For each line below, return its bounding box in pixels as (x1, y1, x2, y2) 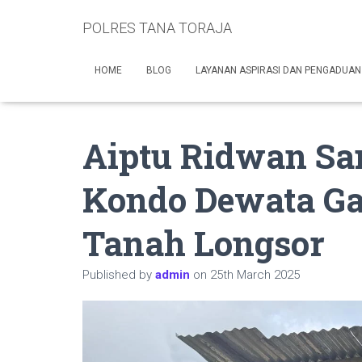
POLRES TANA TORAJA (82, 19, 232, 36)
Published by (82, 267, 155, 282)
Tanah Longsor (82, 221, 325, 265)
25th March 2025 (210, 267, 300, 282)
